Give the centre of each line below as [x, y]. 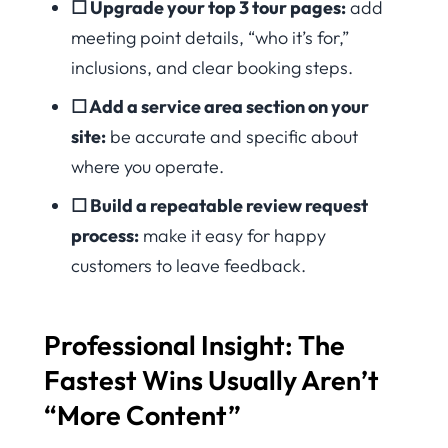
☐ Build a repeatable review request [219, 205]
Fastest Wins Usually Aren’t [211, 380]
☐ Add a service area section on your [220, 106]
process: [105, 235]
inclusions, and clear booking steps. [212, 67]
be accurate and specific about [232, 136]
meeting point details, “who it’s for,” [210, 37]
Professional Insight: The [194, 345]
